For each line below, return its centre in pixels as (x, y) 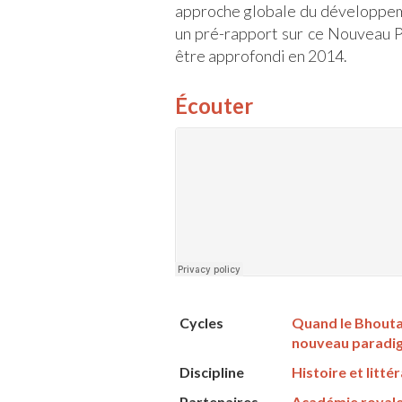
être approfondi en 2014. (261, 56)
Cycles (201, 323)
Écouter (214, 106)
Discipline (211, 372)
